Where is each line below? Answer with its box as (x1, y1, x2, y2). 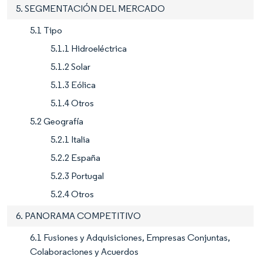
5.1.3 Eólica (50, 79, 96, 90)
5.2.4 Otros (50, 188, 94, 200)
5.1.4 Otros (50, 97, 94, 109)
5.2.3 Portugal (50, 170, 104, 181)
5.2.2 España (50, 151, 100, 163)
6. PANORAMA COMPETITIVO (16, 210, 141, 221)
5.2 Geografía (30, 115, 83, 127)
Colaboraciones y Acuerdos (30, 245, 139, 257)
